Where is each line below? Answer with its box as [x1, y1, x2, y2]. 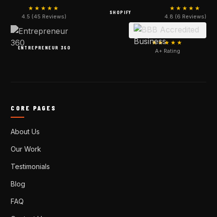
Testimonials [11, 162, 50, 170]
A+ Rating [155, 47, 180, 54]
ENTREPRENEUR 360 [17, 45, 71, 51]
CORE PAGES [11, 103, 56, 112]
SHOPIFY [109, 9, 132, 15]
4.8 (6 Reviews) [164, 13, 206, 20]
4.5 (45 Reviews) [21, 13, 67, 20]
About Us [11, 127, 40, 136]
